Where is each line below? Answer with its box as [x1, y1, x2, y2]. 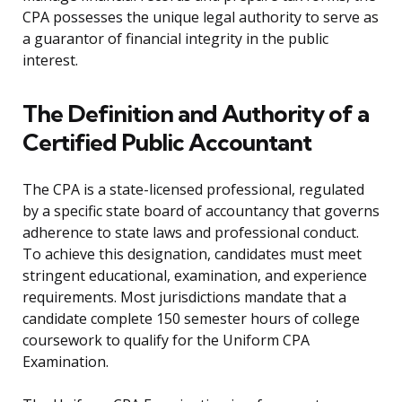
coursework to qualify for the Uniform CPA [22, 330, 310, 351]
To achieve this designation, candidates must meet [22, 244, 362, 265]
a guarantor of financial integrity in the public [22, 29, 328, 49]
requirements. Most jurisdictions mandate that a [22, 287, 346, 308]
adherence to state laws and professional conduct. [22, 223, 359, 243]
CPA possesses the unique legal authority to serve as [22, 7, 379, 28]
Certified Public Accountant [22, 127, 311, 158]
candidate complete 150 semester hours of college [22, 309, 360, 329]
